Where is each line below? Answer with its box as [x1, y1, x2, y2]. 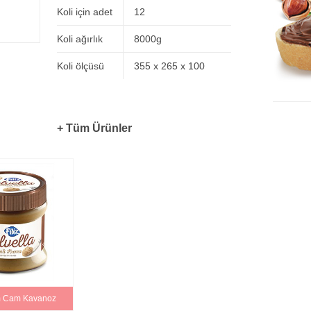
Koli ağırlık [56, 33, 103, 44]
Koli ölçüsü [56, 60, 104, 72]
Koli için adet [56, 6, 112, 17]
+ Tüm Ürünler [56, 122, 132, 134]
